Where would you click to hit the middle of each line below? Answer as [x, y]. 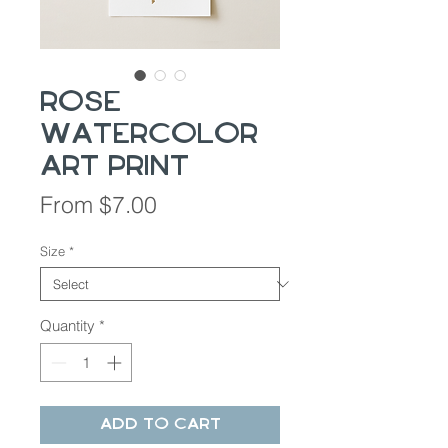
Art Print [114, 167]
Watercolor [149, 135]
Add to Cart [160, 424]
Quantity [67, 326]
